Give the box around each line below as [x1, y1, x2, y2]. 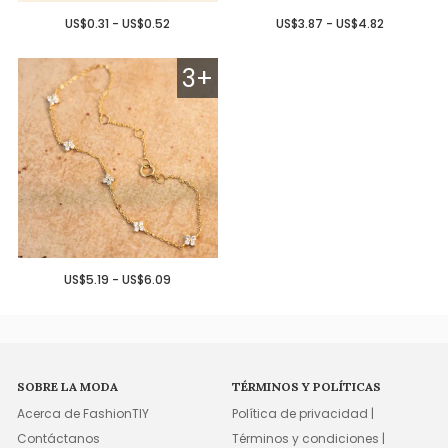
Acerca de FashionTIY [17, 405, 150, 423]
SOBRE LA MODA [17, 379, 119, 395]
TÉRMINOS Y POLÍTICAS [232, 379, 382, 395]
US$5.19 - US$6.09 [64, 270, 172, 288]
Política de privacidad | [232, 405, 375, 423]
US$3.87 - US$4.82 [276, 15, 385, 33]
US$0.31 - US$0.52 [65, 15, 171, 33]
